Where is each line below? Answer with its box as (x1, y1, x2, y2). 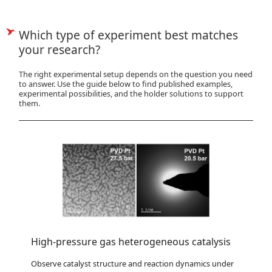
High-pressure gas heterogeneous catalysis (31, 234, 231, 248)
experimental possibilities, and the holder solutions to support (19, 87, 244, 99)
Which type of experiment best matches (19, 26, 239, 43)
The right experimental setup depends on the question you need (19, 68, 253, 80)
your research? (19, 41, 101, 58)
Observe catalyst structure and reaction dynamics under (31, 257, 234, 269)
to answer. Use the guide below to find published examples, (19, 78, 233, 89)
